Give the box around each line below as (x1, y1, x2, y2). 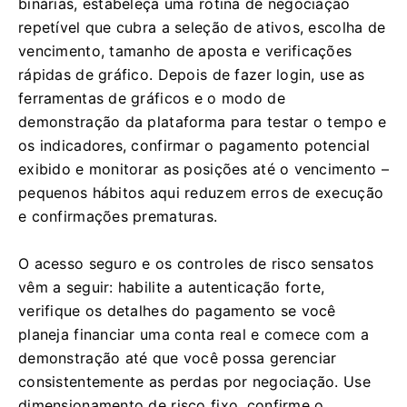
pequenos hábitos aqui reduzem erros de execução (18, 184, 384, 202)
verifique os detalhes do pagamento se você (18, 302, 336, 320)
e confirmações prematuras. (18, 207, 218, 225)
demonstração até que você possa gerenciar (18, 349, 337, 367)
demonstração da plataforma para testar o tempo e (18, 113, 387, 131)
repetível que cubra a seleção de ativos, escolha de (18, 18, 386, 36)
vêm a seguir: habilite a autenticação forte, (18, 278, 325, 296)
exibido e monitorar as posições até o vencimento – (18, 160, 389, 178)
